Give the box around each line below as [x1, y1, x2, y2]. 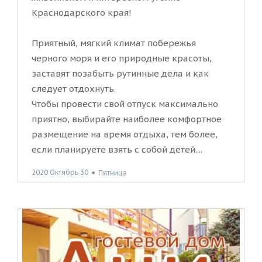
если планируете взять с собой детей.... [32, 144, 202, 156]
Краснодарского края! [32, 7, 132, 19]
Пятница [98, 168, 127, 177]
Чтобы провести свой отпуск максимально [32, 98, 218, 110]
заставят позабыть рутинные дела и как [32, 68, 209, 80]
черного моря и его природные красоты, [32, 53, 212, 64]
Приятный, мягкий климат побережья [32, 37, 196, 49]
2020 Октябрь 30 [32, 168, 88, 177]
